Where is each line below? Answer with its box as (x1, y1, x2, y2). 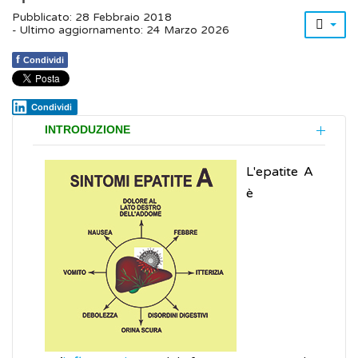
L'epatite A (246, 164, 313, 181)
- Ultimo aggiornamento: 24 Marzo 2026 (12, 24, 229, 38)
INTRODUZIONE (45, 124, 130, 137)
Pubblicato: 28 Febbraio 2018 (12, 11, 172, 25)
